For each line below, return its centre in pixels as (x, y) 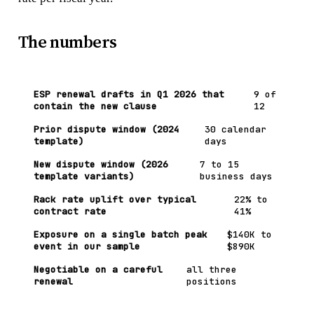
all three (212, 269)
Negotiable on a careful (98, 269)
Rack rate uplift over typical (115, 199)
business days (236, 176)
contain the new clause (95, 106)
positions (212, 281)
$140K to (250, 234)
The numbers (67, 41)
